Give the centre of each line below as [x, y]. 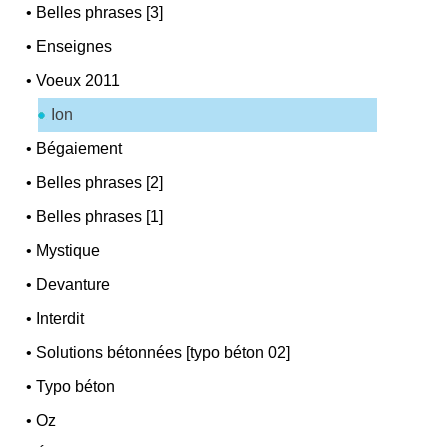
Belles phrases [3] [100, 12]
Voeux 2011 [78, 80]
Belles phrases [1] [100, 216]
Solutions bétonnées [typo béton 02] [163, 352]
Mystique [68, 250]
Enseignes [74, 46]
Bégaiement [79, 148]
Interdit [60, 318]
